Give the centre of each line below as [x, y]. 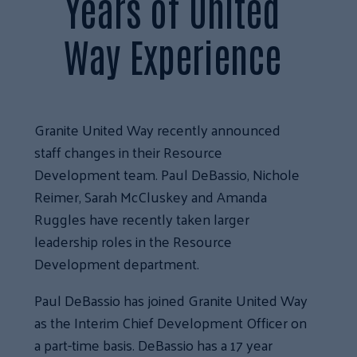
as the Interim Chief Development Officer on [171, 322]
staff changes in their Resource [129, 151]
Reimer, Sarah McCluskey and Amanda [151, 196]
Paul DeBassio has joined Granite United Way [171, 300]
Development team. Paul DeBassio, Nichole [167, 174]
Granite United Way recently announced [158, 129]
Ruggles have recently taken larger [142, 218]
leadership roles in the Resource [133, 241]
